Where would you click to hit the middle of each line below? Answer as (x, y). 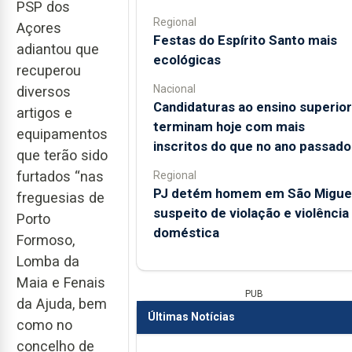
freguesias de (60, 198)
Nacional (174, 88)
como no (44, 325)
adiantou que (58, 49)
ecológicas (187, 59)
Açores (39, 28)
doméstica (186, 232)
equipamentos (62, 134)
